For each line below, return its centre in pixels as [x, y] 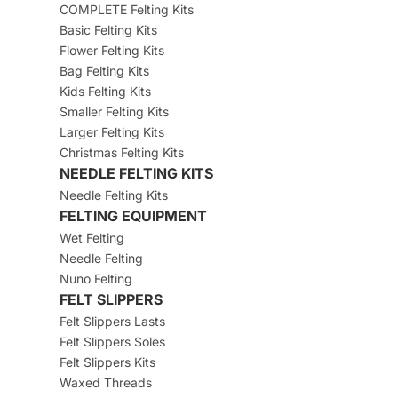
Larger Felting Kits [111, 132]
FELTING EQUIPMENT [133, 216]
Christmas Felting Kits [121, 153]
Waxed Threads [105, 383]
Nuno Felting [96, 279]
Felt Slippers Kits [107, 362]
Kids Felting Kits [105, 92]
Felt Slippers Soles [112, 342]
